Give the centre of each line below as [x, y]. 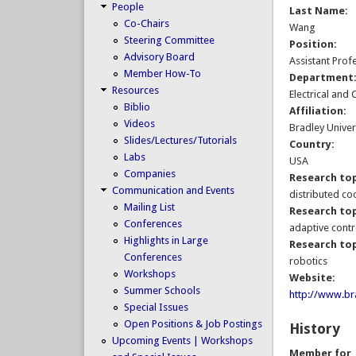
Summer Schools [162, 290]
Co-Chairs [146, 23]
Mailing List [149, 207]
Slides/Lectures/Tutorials [180, 140]
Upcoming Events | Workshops [182, 340]
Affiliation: [319, 111]
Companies [149, 173]
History [315, 329]
